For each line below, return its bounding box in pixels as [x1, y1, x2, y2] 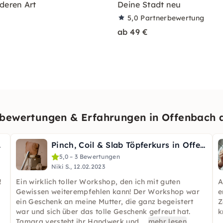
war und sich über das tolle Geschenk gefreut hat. [16, 207, 191, 216]
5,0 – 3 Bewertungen [59, 153, 120, 160]
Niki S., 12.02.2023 [51, 163, 106, 170]
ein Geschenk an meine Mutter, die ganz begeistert [16, 197, 194, 206]
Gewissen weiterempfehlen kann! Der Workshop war [16, 187, 200, 196]
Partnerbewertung [140, 13, 205, 22]
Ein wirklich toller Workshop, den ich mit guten [16, 177, 181, 186]
